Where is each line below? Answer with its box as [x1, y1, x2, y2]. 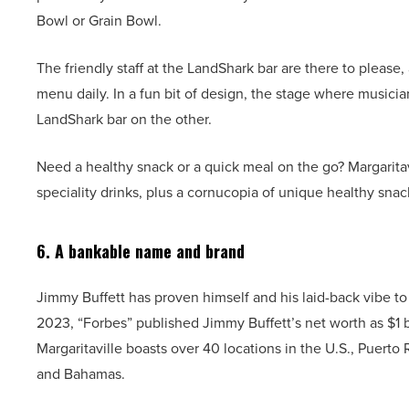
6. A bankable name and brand [37, 239, 245, 264]
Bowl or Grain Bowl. [37, 10, 169, 31]
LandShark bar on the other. [37, 109, 219, 130]
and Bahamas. [37, 363, 129, 384]
